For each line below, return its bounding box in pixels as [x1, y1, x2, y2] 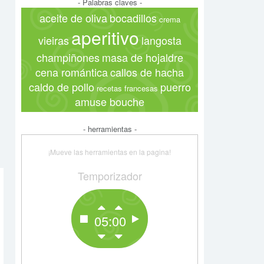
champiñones [36, 49, 100, 65]
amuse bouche [75, 94, 144, 109]
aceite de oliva [39, 10, 107, 25]
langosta [141, 32, 181, 48]
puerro [160, 79, 191, 94]
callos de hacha [110, 64, 184, 80]
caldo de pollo [28, 79, 94, 94]
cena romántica [35, 64, 108, 80]
